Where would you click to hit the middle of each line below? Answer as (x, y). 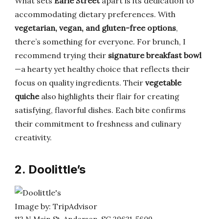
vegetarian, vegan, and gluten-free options (95, 28)
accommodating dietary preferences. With (95, 14)
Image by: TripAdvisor (56, 206)
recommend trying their (61, 55)
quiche (27, 96)
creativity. (33, 137)
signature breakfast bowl (155, 55)
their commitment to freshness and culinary (98, 124)
